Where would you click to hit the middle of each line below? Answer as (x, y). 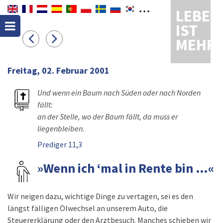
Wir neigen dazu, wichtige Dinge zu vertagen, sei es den (100, 196)
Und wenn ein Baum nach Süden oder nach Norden (119, 93)
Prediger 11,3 (60, 144)
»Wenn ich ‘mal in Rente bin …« (126, 168)
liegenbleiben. (61, 128)
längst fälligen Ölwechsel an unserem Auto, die (88, 208)
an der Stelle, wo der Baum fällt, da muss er (108, 116)
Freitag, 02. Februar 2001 (58, 70)
